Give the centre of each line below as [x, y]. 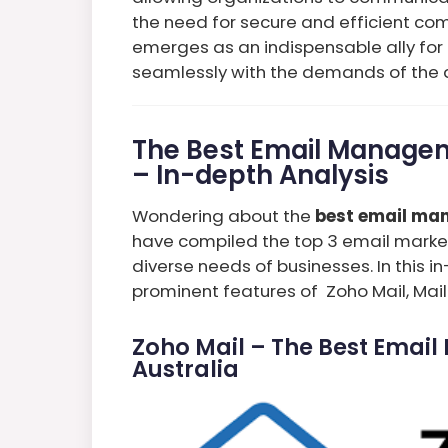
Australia [185, 368]
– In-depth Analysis [260, 174]
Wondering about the [223, 215]
